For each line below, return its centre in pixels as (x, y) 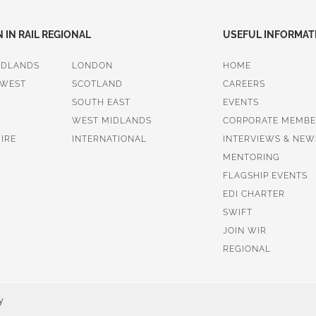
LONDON (92, 65)
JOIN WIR (244, 230)
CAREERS (244, 84)
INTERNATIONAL (109, 139)
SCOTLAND (97, 84)
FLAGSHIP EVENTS (265, 175)
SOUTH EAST (101, 102)
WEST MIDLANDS (111, 120)
